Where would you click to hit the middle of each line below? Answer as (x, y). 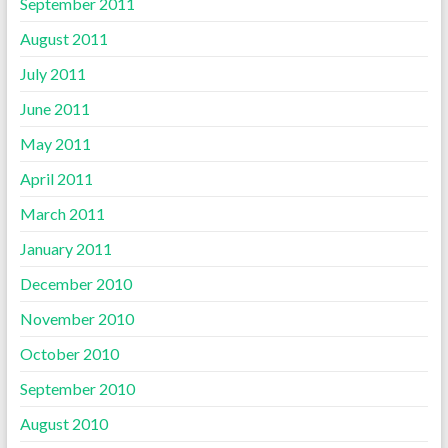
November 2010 (76, 318)
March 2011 (62, 213)
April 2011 (56, 178)
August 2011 (63, 38)
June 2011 (54, 108)
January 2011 (65, 248)
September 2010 (77, 388)
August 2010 (63, 423)
